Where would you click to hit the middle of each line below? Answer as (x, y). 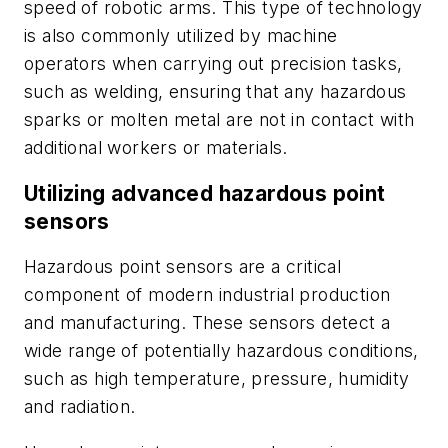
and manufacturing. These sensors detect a (207, 323)
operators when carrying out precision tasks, (213, 63)
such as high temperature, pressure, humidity (217, 379)
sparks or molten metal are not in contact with (219, 119)
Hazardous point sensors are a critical (183, 267)
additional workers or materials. (156, 147)
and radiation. (80, 407)
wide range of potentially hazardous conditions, (221, 351)
